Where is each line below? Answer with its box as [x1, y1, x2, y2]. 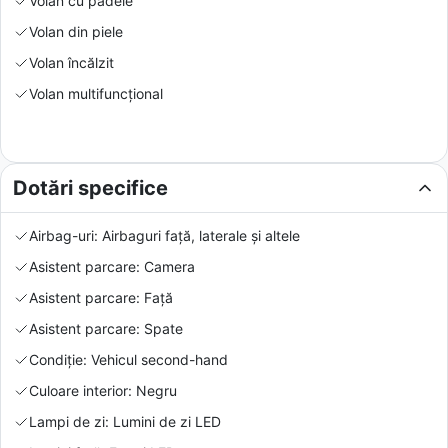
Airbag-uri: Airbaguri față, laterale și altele [29, 226, 300, 244]
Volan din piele [29, 22, 123, 40]
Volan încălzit [29, 53, 114, 71]
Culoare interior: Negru [29, 381, 177, 399]
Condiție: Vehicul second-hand [29, 350, 228, 368]
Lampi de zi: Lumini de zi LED [29, 412, 221, 430]
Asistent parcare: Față [29, 288, 173, 306]
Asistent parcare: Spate [29, 319, 183, 337]
